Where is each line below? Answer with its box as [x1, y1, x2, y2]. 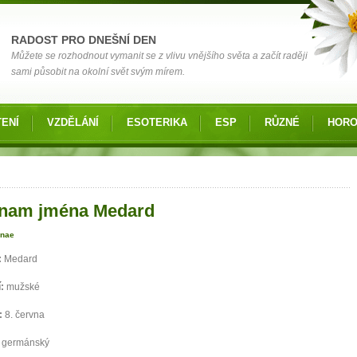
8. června [5, 309, 45, 321]
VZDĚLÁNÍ [47, 116, 99, 128]
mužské [6, 281, 40, 293]
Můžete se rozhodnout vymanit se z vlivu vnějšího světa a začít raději [11, 50, 308, 61]
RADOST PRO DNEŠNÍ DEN [11, 33, 156, 46]
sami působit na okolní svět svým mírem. [11, 66, 185, 77]
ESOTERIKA [127, 116, 187, 128]
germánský [2, 337, 49, 349]
